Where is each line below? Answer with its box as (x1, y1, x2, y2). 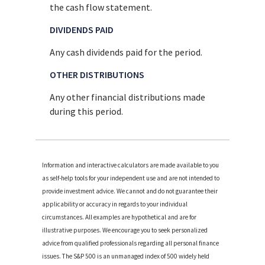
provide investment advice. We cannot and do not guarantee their (42, 187, 218, 196)
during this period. (50, 105, 124, 117)
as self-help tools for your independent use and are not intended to (42, 174, 220, 183)
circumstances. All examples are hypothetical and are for (42, 213, 197, 222)
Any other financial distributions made (50, 91, 206, 103)
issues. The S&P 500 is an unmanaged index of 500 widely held (42, 252, 210, 261)
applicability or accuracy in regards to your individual (42, 200, 188, 209)
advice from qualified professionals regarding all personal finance (42, 239, 219, 248)
